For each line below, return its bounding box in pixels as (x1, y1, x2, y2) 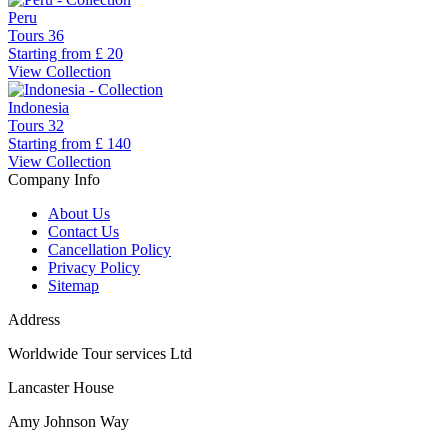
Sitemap (48, 276, 99, 294)
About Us (48, 204, 110, 222)
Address (8, 310, 60, 328)
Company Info (8, 170, 100, 188)
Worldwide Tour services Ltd (8, 344, 192, 362)
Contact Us (48, 222, 119, 240)
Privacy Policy (48, 258, 140, 276)
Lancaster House (8, 378, 114, 396)
